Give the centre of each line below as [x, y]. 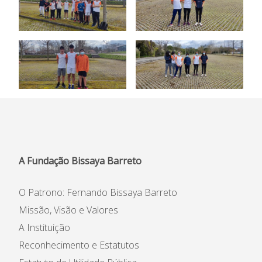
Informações [131, 21]
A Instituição [44, 227]
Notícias [131, 82]
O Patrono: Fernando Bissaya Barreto [98, 192]
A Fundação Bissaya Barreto [80, 161]
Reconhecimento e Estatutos [79, 245]
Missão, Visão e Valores [68, 210]
